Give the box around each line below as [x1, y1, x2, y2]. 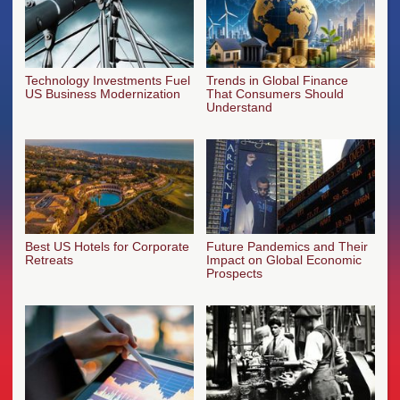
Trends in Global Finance [206, 73, 348, 88]
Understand [206, 100, 272, 115]
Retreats [25, 253, 73, 268]
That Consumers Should [206, 87, 344, 102]
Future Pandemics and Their [206, 239, 368, 254]
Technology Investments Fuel [25, 73, 190, 88]
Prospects [206, 266, 262, 281]
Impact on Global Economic [206, 253, 362, 268]
